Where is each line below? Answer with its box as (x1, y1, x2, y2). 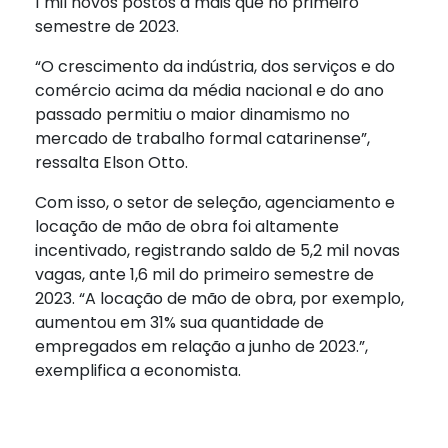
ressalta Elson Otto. (35, 151, 188, 175)
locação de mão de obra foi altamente (35, 215, 339, 239)
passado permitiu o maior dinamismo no (35, 103, 350, 127)
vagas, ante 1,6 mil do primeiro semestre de (35, 263, 374, 287)
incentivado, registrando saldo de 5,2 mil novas (35, 239, 400, 263)
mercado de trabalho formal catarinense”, (35, 127, 370, 151)
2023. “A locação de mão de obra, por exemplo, (35, 287, 404, 311)
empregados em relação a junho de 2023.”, (35, 335, 368, 359)
